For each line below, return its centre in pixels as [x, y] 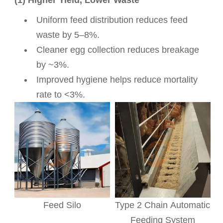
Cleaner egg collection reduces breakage [118, 50]
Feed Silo [62, 205]
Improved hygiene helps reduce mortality [117, 79]
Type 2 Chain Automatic [163, 205]
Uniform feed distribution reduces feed [112, 20]
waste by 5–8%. [68, 35]
